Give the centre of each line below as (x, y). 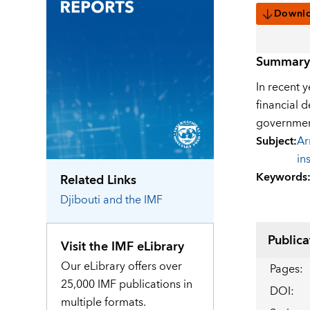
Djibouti (81, 200)
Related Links (99, 180)
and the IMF (133, 200)
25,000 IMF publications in (127, 284)
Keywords (281, 177)
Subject (274, 142)
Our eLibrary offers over (122, 266)
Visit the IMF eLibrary (123, 246)
